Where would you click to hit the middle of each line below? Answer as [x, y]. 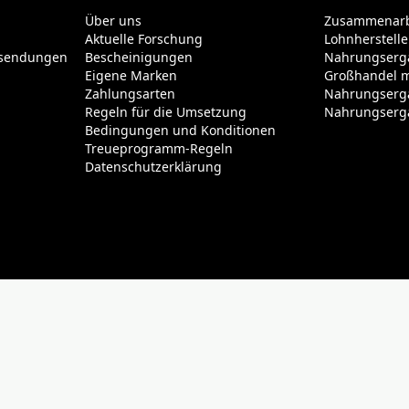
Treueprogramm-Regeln [158, 149]
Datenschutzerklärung [153, 167]
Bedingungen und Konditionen [180, 131]
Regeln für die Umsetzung [165, 112]
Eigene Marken [131, 76]
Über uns [113, 21]
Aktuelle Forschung [143, 39]
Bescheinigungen [138, 58]
